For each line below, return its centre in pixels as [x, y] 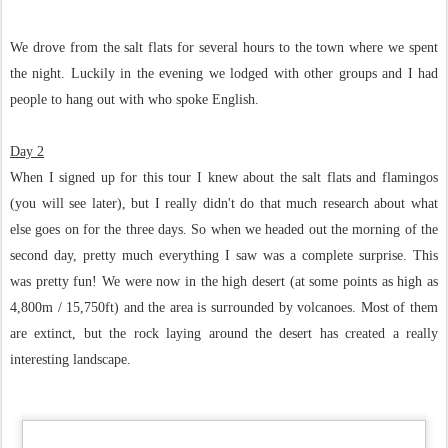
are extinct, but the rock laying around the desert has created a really [224, 333]
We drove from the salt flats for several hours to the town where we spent [224, 47]
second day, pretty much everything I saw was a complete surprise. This [224, 255]
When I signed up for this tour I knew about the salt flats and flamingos [224, 177]
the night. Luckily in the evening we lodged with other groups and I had [224, 73]
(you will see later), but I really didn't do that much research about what [224, 203]
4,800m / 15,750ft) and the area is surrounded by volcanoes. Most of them [224, 307]
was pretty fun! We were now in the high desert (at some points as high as [224, 281]
